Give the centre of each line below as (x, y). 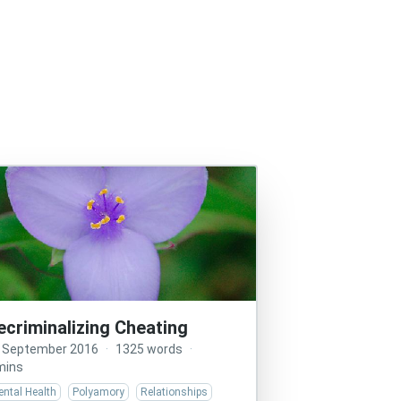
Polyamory (99, 392)
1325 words (149, 349)
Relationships (175, 392)
